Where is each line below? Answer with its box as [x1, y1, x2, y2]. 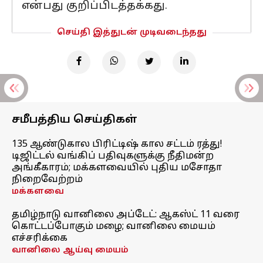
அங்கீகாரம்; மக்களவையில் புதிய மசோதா [12, 162, 222, 174]
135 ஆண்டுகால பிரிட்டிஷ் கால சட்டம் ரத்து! [12, 139, 222, 150]
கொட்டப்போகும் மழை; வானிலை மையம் [12, 221, 215, 232]
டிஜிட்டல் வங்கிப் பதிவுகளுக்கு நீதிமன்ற [12, 150, 214, 162]
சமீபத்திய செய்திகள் [12, 113, 137, 127]
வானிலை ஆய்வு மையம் [12, 245, 129, 255]
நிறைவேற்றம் [12, 174, 83, 186]
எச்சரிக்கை [12, 232, 68, 244]
